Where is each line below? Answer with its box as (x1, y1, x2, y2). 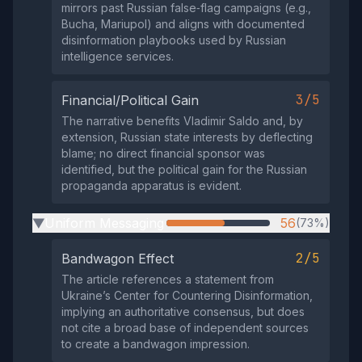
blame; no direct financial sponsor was (61, 146, 265, 161)
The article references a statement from (61, 272, 274, 287)
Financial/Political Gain (61, 92, 199, 109)
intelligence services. (61, 49, 174, 64)
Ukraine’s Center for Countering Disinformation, (61, 288, 313, 303)
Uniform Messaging (44, 215, 164, 232)
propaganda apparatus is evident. (61, 179, 242, 193)
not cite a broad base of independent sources (61, 321, 309, 335)
